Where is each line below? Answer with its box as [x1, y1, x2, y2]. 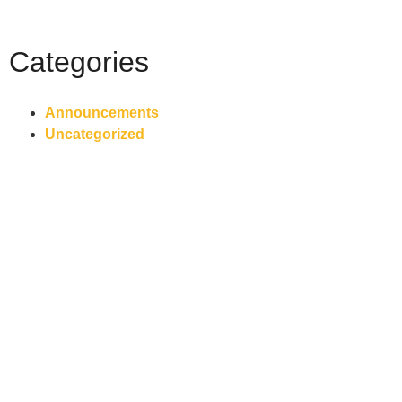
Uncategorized [45, 127, 144, 142]
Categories [9, 46, 149, 78]
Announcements [45, 105, 159, 120]
